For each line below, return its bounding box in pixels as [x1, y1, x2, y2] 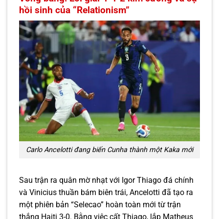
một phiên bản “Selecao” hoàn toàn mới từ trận [19, 199, 181, 209]
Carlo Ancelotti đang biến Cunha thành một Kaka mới [26, 145, 193, 154]
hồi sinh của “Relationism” [19, 4, 130, 16]
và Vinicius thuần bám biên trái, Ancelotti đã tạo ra [19, 187, 193, 197]
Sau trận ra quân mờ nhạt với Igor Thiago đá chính [19, 175, 194, 185]
